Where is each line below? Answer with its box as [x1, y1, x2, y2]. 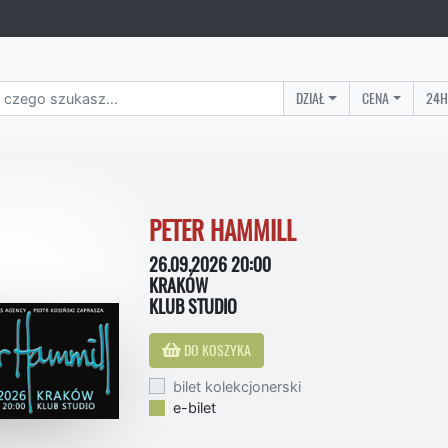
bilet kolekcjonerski [173, 377, 301, 395]
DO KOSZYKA [181, 339, 251, 360]
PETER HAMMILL [149, 213, 296, 248]
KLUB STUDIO [149, 293, 237, 319]
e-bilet [173, 399, 216, 417]
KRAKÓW [149, 272, 208, 298]
